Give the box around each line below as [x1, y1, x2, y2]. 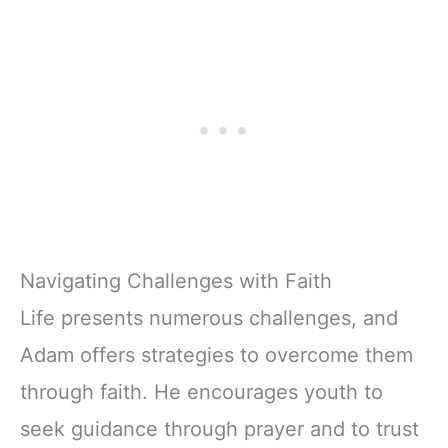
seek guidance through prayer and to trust [20, 416, 419, 441]
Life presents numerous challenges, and [20, 305, 398, 330]
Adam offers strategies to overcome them [20, 342, 413, 367]
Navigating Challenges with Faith [20, 268, 332, 293]
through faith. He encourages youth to [20, 379, 383, 404]
